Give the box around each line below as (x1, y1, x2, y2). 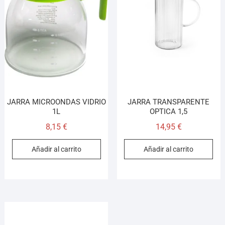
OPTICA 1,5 (150, 107, 188, 117)
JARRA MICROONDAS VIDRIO (7, 97, 106, 107)
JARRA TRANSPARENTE (128, 97, 210, 107)
